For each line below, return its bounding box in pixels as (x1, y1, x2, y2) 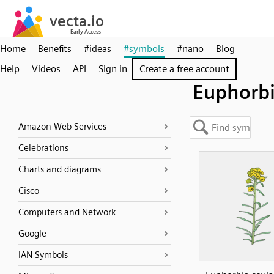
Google (18, 228, 46, 239)
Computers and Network (18, 207, 116, 218)
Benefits (38, 43, 72, 54)
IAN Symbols (18, 250, 68, 261)
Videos (32, 63, 61, 75)
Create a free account (139, 63, 229, 75)
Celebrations (18, 143, 68, 154)
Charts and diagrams (18, 164, 101, 175)
